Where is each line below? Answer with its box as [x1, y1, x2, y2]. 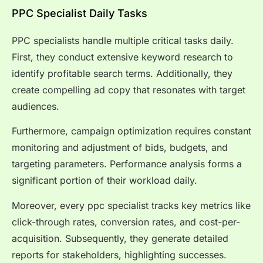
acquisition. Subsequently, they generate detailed [12, 232, 228, 244]
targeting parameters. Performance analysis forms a [12, 158, 242, 170]
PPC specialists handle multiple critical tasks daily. [12, 34, 234, 46]
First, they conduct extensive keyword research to [12, 50, 233, 63]
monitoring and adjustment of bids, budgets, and [12, 141, 228, 154]
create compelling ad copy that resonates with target [12, 83, 245, 96]
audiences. [12, 100, 59, 112]
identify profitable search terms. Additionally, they [12, 67, 232, 79]
